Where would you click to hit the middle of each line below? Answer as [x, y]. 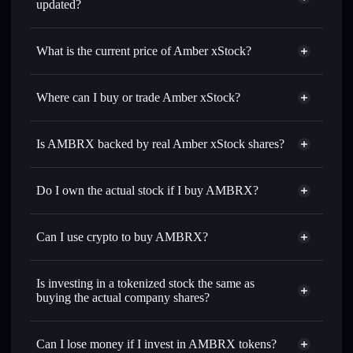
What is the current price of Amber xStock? [144, 51]
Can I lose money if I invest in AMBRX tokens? [156, 344]
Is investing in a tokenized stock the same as [145, 283]
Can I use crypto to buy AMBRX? [122, 237]
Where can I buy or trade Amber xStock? [138, 97]
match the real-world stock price [114, 42]
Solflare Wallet [70, 135]
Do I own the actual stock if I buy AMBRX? [147, 190]
